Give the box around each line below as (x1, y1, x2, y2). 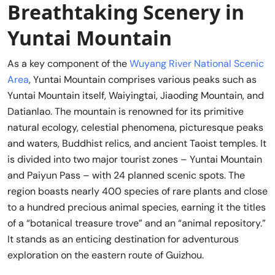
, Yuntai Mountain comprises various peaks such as (29, 73, 257, 87)
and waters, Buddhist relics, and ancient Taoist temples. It (7, 137, 266, 150)
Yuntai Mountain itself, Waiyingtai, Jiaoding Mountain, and (7, 89, 264, 103)
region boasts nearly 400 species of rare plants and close (7, 185, 268, 198)
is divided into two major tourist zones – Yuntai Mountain (7, 153, 262, 166)
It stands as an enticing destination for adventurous (7, 233, 239, 246)
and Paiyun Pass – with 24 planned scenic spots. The (7, 169, 245, 182)
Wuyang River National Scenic (130, 57, 264, 71)
